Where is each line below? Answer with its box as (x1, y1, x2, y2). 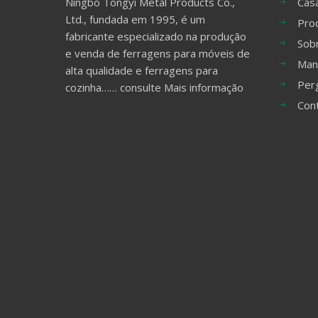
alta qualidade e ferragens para (65, 63, 218, 77)
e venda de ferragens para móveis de (65, 46, 250, 60)
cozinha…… (65, 80, 120, 94)
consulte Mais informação (120, 80, 243, 94)
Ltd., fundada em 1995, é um (65, 12, 205, 26)
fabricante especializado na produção (65, 29, 246, 43)
